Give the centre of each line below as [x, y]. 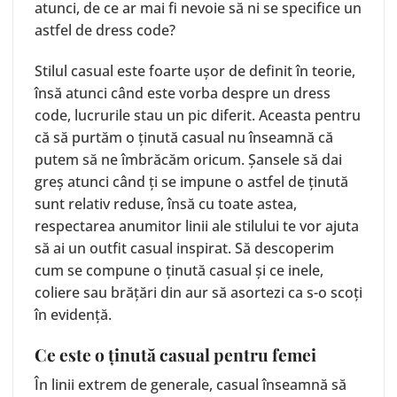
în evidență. [73, 314]
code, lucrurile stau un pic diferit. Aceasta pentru [198, 115]
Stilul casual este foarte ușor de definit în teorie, [195, 70]
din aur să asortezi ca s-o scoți [261, 292]
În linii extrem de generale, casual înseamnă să [191, 384]
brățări [136, 292]
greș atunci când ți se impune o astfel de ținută [191, 181]
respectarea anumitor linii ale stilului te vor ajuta [197, 226]
